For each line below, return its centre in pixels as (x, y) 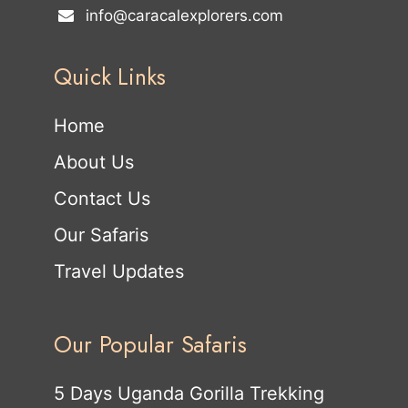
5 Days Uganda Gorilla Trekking (189, 394)
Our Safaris (101, 235)
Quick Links (110, 77)
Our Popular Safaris (150, 345)
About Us (94, 163)
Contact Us (102, 199)
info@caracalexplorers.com (182, 16)
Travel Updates (119, 272)
